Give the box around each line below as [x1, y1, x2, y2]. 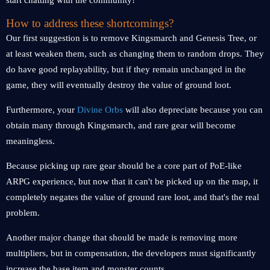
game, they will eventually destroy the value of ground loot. [6, 80, 231, 90]
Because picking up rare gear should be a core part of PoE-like [6, 161, 242, 171]
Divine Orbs [77, 105, 123, 115]
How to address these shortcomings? [6, 17, 174, 30]
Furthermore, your [6, 105, 77, 115]
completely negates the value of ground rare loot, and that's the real [6, 192, 259, 202]
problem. [6, 208, 40, 218]
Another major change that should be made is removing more [6, 233, 237, 242]
